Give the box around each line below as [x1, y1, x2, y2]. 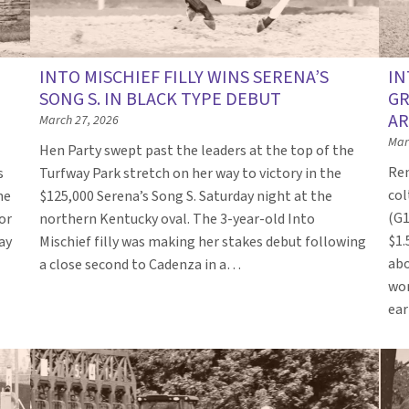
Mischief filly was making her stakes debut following [39, 231, 367, 252]
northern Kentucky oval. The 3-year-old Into [39, 208, 316, 229]
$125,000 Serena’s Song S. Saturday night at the [39, 185, 333, 206]
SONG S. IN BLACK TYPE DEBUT [39, 86, 282, 112]
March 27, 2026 [39, 110, 120, 130]
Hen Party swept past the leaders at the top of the [39, 140, 355, 161]
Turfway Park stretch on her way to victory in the [39, 163, 342, 184]
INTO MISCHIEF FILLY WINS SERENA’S [39, 64, 330, 90]
